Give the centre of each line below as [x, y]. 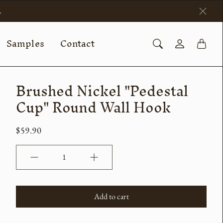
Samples [25, 44]
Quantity [31, 163]
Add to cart [111, 197]
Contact [77, 44]
